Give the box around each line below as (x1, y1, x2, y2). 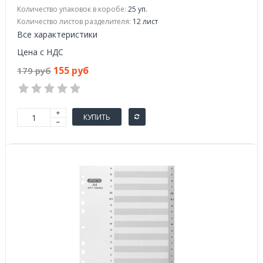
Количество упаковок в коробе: (17, 4, 126, 14)
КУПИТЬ (83, 112, 110, 122)
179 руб (17, 65, 51, 76)
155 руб (53, 64, 89, 77)
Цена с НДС (17, 46, 63, 58)
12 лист (131, 16, 158, 26)
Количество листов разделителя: (17, 16, 131, 26)
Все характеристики (17, 29, 97, 40)
